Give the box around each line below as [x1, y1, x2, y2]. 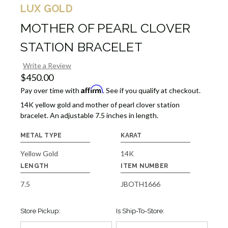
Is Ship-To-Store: [116, 207, 164, 215]
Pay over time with [20, 85, 81, 95]
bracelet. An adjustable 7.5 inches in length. [20, 110, 158, 120]
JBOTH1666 [121, 179, 161, 188]
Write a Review [22, 61, 71, 70]
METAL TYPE [20, 131, 62, 139]
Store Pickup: [20, 207, 60, 215]
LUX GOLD [20, 3, 73, 15]
